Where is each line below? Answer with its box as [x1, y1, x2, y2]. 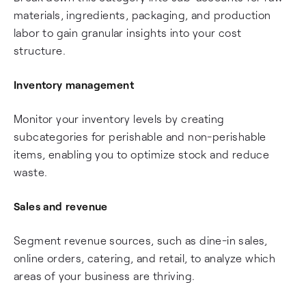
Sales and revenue [14, 199, 108, 212]
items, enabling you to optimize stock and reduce [14, 148, 270, 161]
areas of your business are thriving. [14, 269, 195, 282]
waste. [14, 165, 48, 178]
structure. [14, 44, 66, 57]
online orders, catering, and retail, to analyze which [14, 251, 276, 264]
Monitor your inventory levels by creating [14, 112, 225, 125]
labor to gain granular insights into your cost [14, 26, 242, 39]
